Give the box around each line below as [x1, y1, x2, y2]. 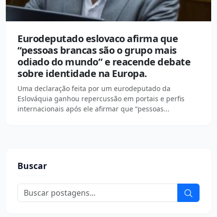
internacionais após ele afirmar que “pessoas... [17, 104, 170, 113]
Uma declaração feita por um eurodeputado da [17, 83, 170, 93]
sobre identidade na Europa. [17, 66, 147, 80]
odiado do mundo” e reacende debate [17, 55, 190, 68]
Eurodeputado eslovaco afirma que [17, 31, 178, 45]
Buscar [17, 159, 47, 171]
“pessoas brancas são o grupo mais [17, 43, 177, 57]
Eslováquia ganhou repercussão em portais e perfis [17, 93, 185, 103]
